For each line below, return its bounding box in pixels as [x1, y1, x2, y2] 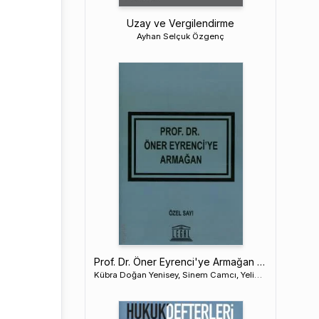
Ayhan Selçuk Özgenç [137, 31, 225, 41]
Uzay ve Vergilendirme [127, 16, 235, 29]
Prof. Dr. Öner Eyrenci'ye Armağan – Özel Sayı [257, 255, 266, 268]
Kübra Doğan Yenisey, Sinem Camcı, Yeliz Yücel [254, 269, 263, 280]
